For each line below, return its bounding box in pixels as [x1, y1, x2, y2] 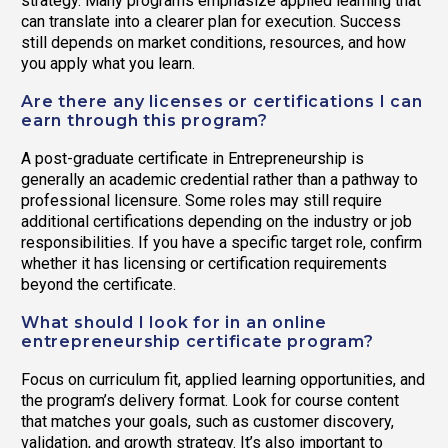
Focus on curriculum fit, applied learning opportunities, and [21, 370, 425, 390]
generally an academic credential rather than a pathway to [21, 170, 418, 190]
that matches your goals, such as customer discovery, [21, 412, 394, 432]
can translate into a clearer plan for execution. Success [21, 11, 401, 31]
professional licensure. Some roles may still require [21, 191, 382, 211]
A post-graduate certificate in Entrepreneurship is [21, 149, 364, 169]
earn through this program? [21, 111, 268, 131]
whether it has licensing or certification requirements [21, 254, 387, 274]
